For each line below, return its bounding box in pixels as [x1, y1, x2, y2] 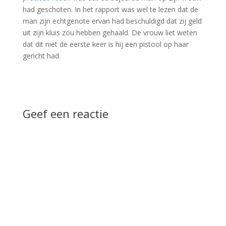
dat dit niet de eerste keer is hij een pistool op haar [22, 39, 189, 49]
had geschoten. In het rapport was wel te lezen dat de [22, 5, 198, 14]
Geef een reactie [22, 106, 108, 121]
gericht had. [22, 51, 61, 61]
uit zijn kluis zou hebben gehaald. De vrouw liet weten [22, 28, 197, 37]
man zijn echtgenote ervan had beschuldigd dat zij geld [22, 16, 202, 26]
